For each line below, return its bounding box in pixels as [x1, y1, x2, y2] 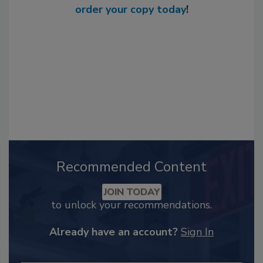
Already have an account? [49, 225, 178, 239]
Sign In [181, 225, 214, 239]
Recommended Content [56, 157, 207, 176]
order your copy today [75, 2, 186, 16]
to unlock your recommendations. [51, 198, 212, 212]
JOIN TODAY [103, 186, 160, 198]
